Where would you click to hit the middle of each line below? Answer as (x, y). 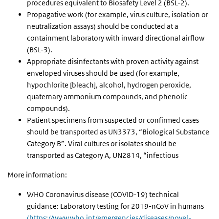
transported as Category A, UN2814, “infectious (103, 155)
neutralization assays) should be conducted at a (103, 26)
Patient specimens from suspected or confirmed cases (113, 120)
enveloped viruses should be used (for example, (103, 73)
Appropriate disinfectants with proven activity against (113, 62)
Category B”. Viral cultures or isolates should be (102, 144)
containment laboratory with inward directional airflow (116, 38)
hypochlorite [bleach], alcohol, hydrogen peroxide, (109, 85)
